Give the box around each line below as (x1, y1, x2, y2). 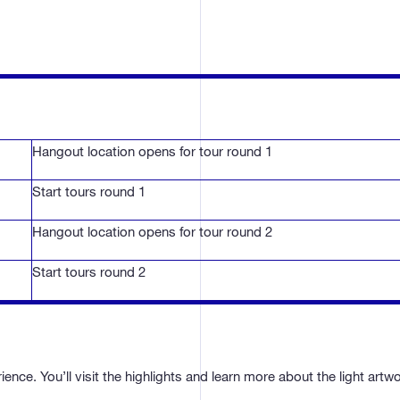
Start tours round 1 (32, 183, 146, 200)
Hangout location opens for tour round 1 (32, 143, 272, 160)
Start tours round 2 (32, 263, 146, 280)
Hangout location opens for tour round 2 (32, 223, 272, 240)
